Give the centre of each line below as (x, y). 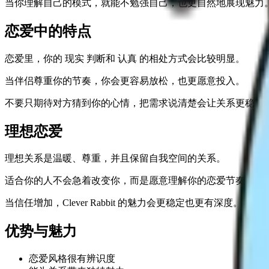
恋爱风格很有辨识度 (72, 259)
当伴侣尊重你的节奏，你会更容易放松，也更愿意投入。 (125, 80)
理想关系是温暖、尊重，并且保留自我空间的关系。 (115, 159)
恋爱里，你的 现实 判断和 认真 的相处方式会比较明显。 (125, 58)
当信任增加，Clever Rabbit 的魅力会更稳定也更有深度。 (124, 203)
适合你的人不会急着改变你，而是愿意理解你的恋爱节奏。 (130, 181)
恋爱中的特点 (48, 31)
